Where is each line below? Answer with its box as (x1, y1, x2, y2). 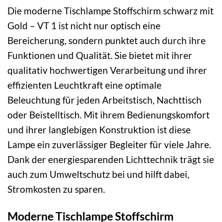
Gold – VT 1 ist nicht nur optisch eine (7, 19, 161, 31)
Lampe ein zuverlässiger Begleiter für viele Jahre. (7, 138, 211, 150)
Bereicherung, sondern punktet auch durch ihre (7, 34, 206, 46)
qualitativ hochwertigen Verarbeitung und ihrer (7, 64, 207, 76)
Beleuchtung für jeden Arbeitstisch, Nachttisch (7, 94, 202, 106)
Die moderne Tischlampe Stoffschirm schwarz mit (7, 4, 214, 16)
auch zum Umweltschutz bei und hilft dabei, (7, 168, 189, 180)
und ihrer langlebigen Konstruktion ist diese (7, 123, 191, 135)
